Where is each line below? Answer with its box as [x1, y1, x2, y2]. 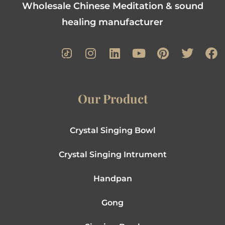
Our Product [77, 90, 148, 107]
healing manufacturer [62, 16, 163, 28]
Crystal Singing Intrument [58, 150, 167, 160]
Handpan [93, 174, 132, 184]
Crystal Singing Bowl [69, 126, 156, 136]
